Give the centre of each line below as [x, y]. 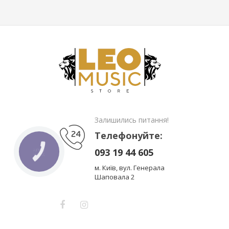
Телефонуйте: [129, 135]
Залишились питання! [132, 120]
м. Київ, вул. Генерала [130, 168]
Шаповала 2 [114, 177]
